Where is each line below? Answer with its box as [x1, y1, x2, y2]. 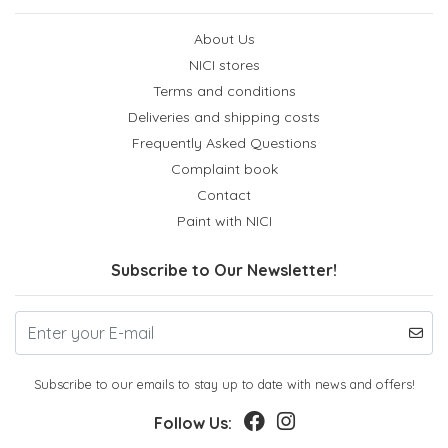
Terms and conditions [152, 82, 296, 100]
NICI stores [188, 56, 260, 74]
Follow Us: [153, 413, 232, 433]
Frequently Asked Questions [131, 134, 317, 152]
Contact [197, 186, 251, 204]
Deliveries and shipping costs [128, 108, 320, 126]
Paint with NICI [176, 212, 272, 230]
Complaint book [170, 160, 278, 178]
